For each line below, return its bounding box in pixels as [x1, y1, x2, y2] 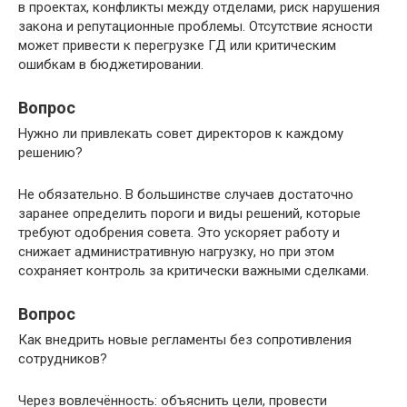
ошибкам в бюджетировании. [18, 56, 203, 74]
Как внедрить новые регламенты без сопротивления [18, 332, 352, 349]
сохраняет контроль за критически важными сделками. [18, 263, 369, 280]
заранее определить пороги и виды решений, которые [18, 205, 361, 223]
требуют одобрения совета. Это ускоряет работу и [18, 224, 340, 242]
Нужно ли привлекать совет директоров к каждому [18, 125, 343, 143]
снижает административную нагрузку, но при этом [18, 243, 334, 261]
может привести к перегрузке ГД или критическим [18, 37, 336, 55]
